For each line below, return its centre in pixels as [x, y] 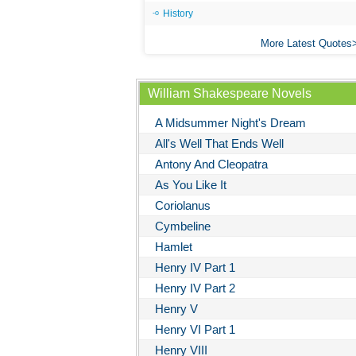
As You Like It [191, 185]
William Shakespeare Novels [230, 93]
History [178, 14]
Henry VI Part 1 [195, 329]
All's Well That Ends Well [219, 143]
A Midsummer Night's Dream [230, 123]
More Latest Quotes [306, 43]
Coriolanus [183, 205]
